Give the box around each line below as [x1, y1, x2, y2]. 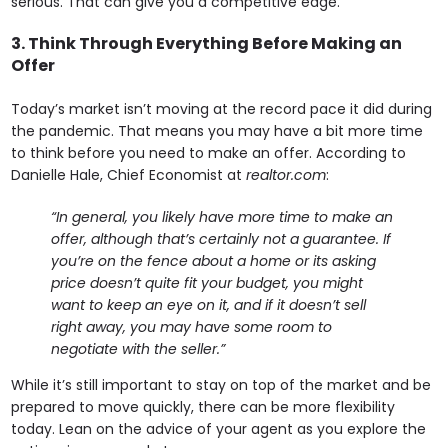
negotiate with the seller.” [51, 339, 226, 360]
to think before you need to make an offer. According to [11, 143, 407, 164]
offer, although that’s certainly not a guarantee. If [51, 229, 392, 250]
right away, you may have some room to [51, 317, 333, 338]
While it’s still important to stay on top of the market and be [11, 375, 432, 396]
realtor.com [246, 165, 327, 186]
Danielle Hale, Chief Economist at [11, 165, 247, 186]
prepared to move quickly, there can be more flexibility [11, 397, 396, 418]
